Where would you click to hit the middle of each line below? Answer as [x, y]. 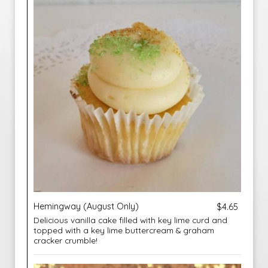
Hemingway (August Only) [86, 206]
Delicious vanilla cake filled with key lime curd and [130, 220]
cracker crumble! [66, 240]
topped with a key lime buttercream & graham [124, 230]
